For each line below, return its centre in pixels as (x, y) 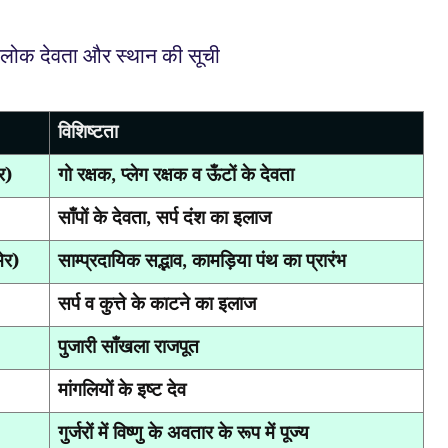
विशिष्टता (88, 130)
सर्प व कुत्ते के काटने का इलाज (157, 302)
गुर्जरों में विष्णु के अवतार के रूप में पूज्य (183, 431)
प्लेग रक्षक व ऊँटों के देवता (207, 173)
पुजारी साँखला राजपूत (128, 345)
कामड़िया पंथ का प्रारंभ (269, 259)
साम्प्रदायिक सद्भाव (120, 259)
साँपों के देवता (102, 216)
